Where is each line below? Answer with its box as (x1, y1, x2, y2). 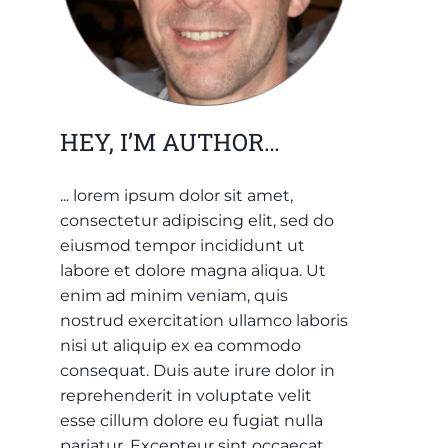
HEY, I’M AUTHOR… (60, 126, 280, 158)
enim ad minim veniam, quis (60, 286, 288, 305)
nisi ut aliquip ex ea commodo (60, 336, 301, 355)
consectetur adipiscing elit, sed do (60, 211, 334, 230)
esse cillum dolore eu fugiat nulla (60, 411, 323, 430)
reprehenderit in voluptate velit (60, 386, 312, 405)
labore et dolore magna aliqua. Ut (60, 261, 326, 280)
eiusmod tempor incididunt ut (60, 236, 305, 255)
